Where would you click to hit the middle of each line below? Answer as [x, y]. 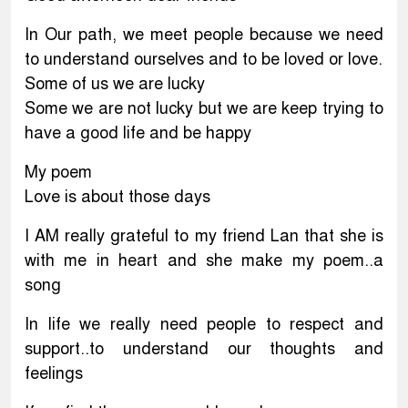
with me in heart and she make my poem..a [204, 260]
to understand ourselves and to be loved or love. [204, 59]
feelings [54, 373]
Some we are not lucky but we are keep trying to [204, 108]
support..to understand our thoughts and [204, 348]
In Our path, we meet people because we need [204, 34]
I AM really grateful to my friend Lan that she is [204, 235]
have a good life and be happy [138, 133]
